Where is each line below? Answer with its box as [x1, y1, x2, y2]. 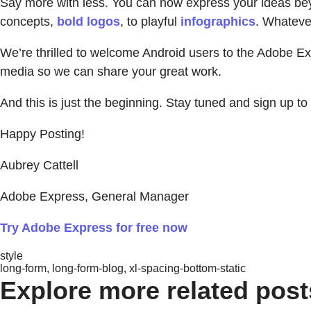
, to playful [120, 14, 180, 28]
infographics [180, 14, 255, 28]
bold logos [57, 14, 120, 28]
